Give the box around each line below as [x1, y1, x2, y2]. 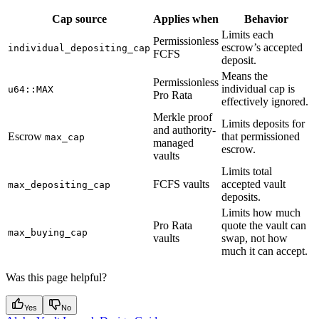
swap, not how [221, 231, 288, 244]
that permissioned [221, 130, 300, 142]
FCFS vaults [153, 177, 209, 190]
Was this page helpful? [6, 271, 107, 283]
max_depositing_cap [8, 179, 110, 190]
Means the [221, 69, 268, 82]
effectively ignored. [221, 95, 308, 108]
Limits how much [221, 206, 300, 219]
